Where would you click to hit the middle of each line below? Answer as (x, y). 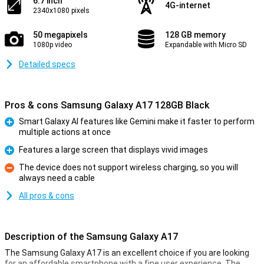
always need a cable (57, 178)
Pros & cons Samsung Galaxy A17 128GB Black (107, 105)
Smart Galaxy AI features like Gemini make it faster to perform (137, 121)
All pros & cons (47, 196)
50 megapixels (60, 35)
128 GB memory (195, 35)
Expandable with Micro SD (206, 45)
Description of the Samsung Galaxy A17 (91, 237)
